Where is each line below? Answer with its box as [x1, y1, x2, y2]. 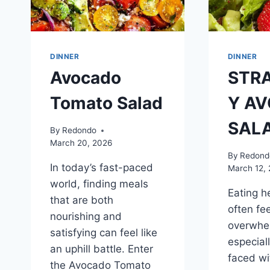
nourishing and [50, 210, 122, 223]
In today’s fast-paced [50, 162, 153, 174]
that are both [50, 194, 113, 207]
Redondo [62, 125, 97, 136]
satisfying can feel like [50, 227, 157, 239]
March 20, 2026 [50, 138, 112, 148]
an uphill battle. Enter [50, 243, 153, 256]
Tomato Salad [50, 93, 163, 114]
